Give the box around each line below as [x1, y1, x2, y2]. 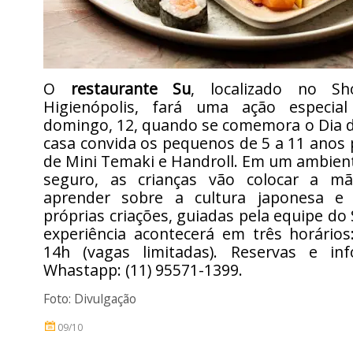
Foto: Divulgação [43, 290, 136, 307]
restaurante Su [70, 78, 191, 99]
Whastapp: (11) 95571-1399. [43, 259, 243, 281]
